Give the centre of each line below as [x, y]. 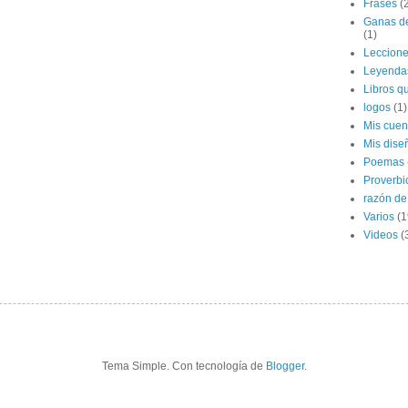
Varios [379, 217]
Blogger [285, 366]
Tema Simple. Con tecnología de [184, 366]
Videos [381, 235]
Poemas [384, 162]
